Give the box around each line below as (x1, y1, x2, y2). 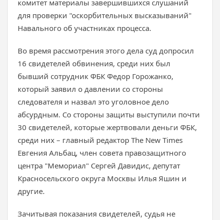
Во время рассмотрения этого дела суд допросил (18, 46, 194, 55)
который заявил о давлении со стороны (18, 84, 163, 94)
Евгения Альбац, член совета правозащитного (18, 148, 186, 158)
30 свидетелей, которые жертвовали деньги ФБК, (18, 122, 197, 132)
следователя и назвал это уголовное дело (18, 97, 169, 107)
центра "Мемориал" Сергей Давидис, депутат (18, 161, 180, 170)
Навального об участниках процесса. (18, 23, 151, 33)
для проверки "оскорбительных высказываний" (18, 10, 192, 20)
